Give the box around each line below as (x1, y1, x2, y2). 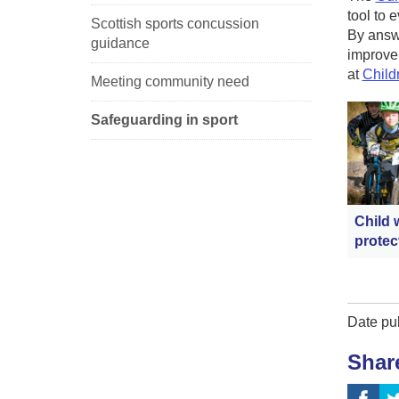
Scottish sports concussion (91, 15, 259, 31)
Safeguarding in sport (91, 111, 238, 127)
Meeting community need (91, 73, 249, 89)
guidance (91, 35, 150, 51)
